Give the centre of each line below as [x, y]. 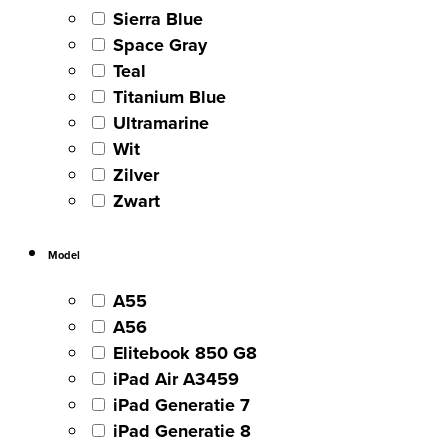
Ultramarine [161, 122]
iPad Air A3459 [176, 378]
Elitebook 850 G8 [185, 352]
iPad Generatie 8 [182, 430]
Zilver [136, 174]
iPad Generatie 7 [181, 404]
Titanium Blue [169, 96]
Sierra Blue [158, 18]
